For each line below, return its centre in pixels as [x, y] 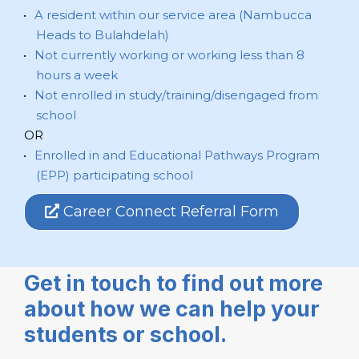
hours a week [77, 75]
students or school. [128, 334]
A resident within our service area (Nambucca [173, 14]
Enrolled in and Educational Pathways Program [177, 155]
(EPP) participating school [115, 175]
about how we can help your [172, 309]
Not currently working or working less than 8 [169, 54]
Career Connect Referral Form [169, 211]
